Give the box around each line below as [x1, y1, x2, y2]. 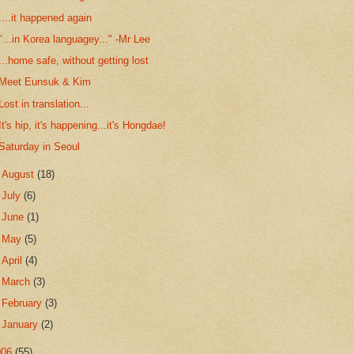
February [2, 297, 46, 310]
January [2, 318, 42, 331]
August [2, 168, 38, 180]
